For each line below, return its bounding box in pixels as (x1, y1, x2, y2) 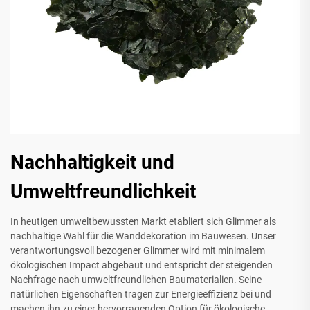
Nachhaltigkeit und (10, 151, 174, 174)
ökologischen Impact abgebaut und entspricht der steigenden (10, 259, 273, 271)
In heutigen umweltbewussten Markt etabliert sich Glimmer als (10, 216, 276, 228)
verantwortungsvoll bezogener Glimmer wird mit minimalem (10, 245, 265, 257)
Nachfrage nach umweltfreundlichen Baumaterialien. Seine (10, 274, 262, 286)
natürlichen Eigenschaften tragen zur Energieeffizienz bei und (10, 289, 271, 300)
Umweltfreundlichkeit (10, 180, 196, 203)
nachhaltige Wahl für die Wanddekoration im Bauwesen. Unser (10, 230, 276, 242)
